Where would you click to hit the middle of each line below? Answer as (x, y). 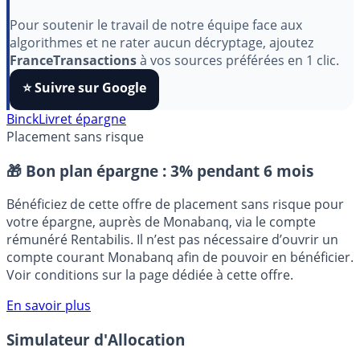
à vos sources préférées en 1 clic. (238, 92)
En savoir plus (49, 338)
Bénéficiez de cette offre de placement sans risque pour (175, 237)
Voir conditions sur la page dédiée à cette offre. (150, 307)
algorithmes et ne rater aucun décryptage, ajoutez (162, 74)
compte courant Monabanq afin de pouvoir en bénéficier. (180, 290)
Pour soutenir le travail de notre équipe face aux (156, 57)
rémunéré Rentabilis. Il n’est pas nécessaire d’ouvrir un (172, 272)
